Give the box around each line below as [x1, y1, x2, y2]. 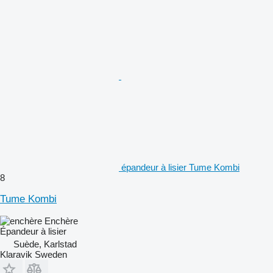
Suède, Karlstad [13, 238, 77, 249]
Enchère [44, 215, 78, 226]
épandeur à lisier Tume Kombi [121, 161, 239, 172]
